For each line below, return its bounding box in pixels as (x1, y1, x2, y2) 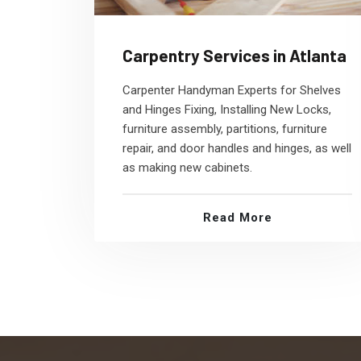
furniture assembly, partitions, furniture (122, 122, 327, 136)
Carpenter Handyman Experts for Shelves (122, 83, 341, 98)
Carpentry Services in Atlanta (122, 45, 346, 65)
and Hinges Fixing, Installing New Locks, (122, 102, 331, 117)
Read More (202, 210, 272, 225)
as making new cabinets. (122, 160, 252, 175)
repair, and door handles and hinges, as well (122, 141, 351, 156)
